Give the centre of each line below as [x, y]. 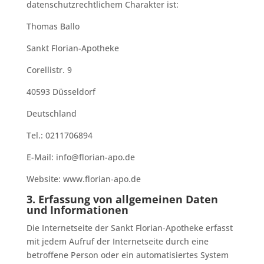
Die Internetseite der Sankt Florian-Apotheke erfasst [129, 228]
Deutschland [51, 113]
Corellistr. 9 [49, 70]
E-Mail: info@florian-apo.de [80, 157]
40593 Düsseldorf [61, 92]
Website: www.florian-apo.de [83, 179]
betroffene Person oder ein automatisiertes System [127, 255]
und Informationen [77, 210]
